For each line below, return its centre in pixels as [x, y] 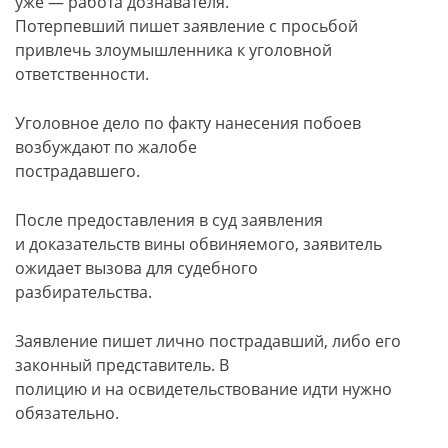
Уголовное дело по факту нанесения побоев [188, 122]
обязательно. [67, 412]
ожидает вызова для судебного [136, 267]
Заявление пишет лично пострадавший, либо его [208, 340]
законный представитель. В [122, 364]
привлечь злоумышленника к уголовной [173, 49]
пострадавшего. [77, 170]
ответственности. [82, 73]
